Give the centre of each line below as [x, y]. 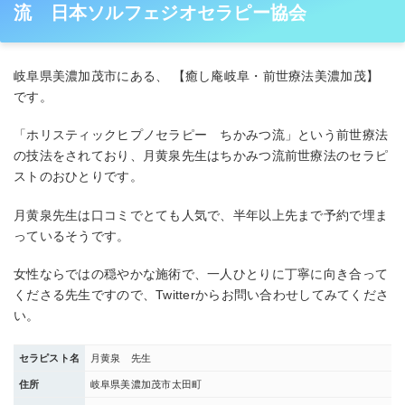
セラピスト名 [49, 358]
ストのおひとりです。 [78, 177]
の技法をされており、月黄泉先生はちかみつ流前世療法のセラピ [201, 156]
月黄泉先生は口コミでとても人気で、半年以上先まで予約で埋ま [201, 215]
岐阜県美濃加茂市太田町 [146, 384]
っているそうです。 [72, 235]
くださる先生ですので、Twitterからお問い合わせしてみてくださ [202, 295]
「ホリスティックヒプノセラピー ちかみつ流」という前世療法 [201, 135]
